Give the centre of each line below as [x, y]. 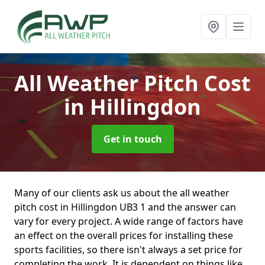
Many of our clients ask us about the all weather [122, 193]
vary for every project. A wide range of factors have [129, 221]
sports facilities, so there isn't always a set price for [128, 250]
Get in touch [132, 139]
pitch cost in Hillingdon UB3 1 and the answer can [125, 207]
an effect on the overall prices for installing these [124, 235]
